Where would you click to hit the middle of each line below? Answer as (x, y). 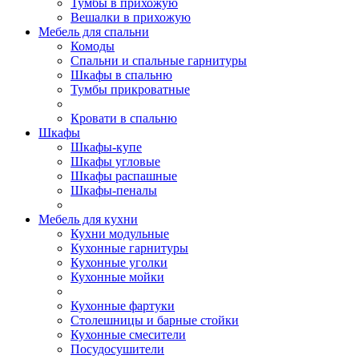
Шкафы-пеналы (114, 190)
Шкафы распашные (124, 176)
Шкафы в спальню (121, 75)
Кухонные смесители (128, 335)
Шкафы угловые (115, 161)
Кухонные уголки (119, 262)
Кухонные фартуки (123, 306)
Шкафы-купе (106, 147)
